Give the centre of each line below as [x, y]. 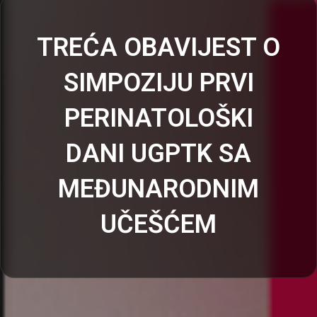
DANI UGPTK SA [158, 154]
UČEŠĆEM [158, 224]
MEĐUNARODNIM [158, 189]
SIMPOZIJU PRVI [158, 83]
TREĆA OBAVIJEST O [158, 47]
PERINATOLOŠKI [158, 118]
